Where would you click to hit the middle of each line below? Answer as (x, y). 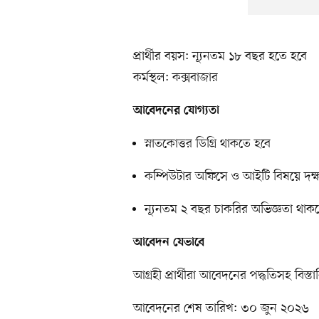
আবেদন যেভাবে (169, 243)
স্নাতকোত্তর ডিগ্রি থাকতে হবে (208, 144)
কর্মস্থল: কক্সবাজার (176, 78)
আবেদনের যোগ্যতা (176, 111)
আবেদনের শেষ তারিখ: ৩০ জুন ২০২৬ (221, 309)
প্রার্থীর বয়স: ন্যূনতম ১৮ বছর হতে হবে (220, 57)
